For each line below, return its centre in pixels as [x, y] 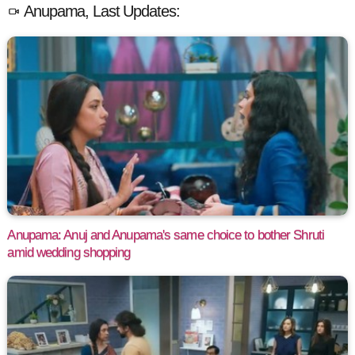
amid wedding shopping [69, 252]
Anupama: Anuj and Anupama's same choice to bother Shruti [166, 235]
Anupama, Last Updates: [100, 11]
